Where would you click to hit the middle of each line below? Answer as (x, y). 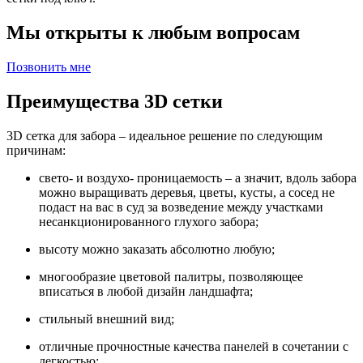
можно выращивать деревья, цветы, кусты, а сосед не (187, 192)
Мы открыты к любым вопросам (153, 33)
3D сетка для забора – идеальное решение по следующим (164, 135)
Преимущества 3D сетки (115, 101)
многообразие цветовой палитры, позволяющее (171, 276)
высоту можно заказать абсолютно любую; (157, 249)
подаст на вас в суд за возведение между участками (181, 207)
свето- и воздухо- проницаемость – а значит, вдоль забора (198, 177)
